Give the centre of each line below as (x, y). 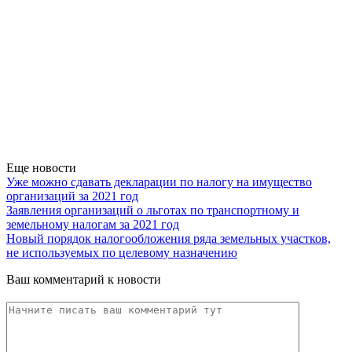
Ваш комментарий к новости (84, 279)
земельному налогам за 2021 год (93, 224)
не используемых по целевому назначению (122, 252)
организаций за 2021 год (72, 196)
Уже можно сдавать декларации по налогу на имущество (159, 181)
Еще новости (41, 167)
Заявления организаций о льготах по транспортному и (153, 210)
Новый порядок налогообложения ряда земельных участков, (169, 238)
